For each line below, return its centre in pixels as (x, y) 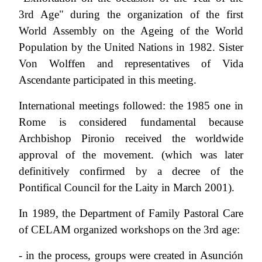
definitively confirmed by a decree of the (131, 171)
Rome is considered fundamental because (131, 122)
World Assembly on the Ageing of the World (131, 30)
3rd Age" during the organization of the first (131, 14)
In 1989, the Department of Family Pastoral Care (131, 213)
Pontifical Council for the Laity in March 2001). (127, 187)
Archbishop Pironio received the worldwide (131, 138)
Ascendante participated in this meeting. (108, 80)
